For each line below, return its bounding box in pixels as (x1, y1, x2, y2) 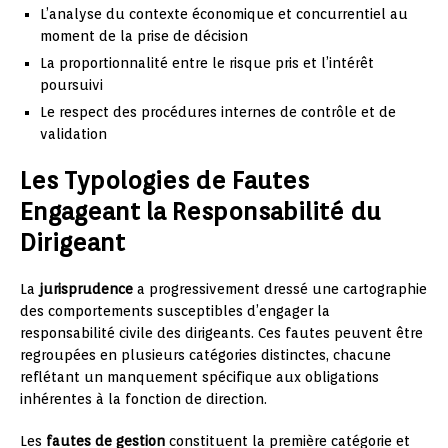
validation (40, 126, 107, 142)
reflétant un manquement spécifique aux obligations (20, 369, 379, 385)
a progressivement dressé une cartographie (133, 281, 427, 297)
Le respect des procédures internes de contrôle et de (40, 104, 396, 120)
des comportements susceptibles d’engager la (20, 303, 330, 319)
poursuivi (40, 77, 103, 93)
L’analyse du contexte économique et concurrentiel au (40, 6, 408, 22)
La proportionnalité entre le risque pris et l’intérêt (40, 55, 374, 71)
